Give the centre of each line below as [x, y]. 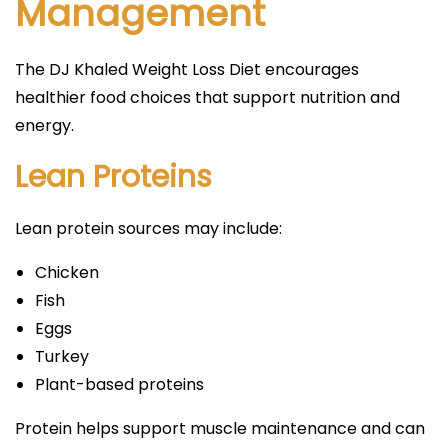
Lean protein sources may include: [148, 228]
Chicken [67, 272]
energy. [44, 125]
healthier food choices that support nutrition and [207, 97]
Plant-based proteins [119, 384]
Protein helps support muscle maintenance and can [220, 428]
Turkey [62, 356]
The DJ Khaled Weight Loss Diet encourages [187, 69]
